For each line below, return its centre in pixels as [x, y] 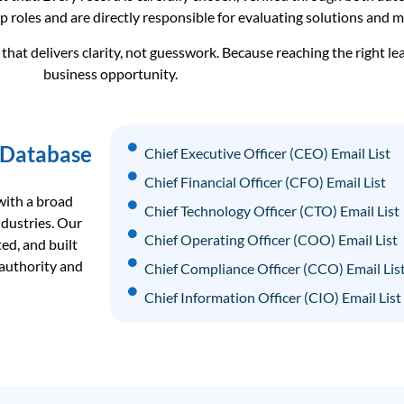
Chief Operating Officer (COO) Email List [271, 240]
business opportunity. [110, 73]
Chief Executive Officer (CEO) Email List [267, 153]
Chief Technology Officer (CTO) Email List [271, 211]
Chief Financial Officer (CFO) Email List [265, 182]
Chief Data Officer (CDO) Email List [253, 326]
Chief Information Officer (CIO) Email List [272, 298]
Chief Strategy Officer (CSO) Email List [262, 384]
